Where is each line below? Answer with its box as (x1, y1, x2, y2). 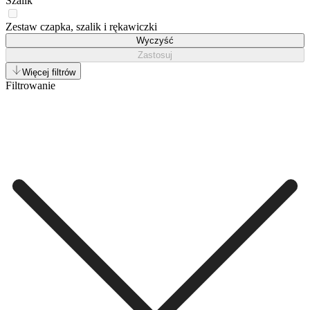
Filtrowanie (6, 79, 55, 91)
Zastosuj (138, 49, 172, 60)
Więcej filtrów (22, 66, 75, 77)
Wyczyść (136, 35, 174, 46)
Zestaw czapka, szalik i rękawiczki (6, 20, 157, 33)
